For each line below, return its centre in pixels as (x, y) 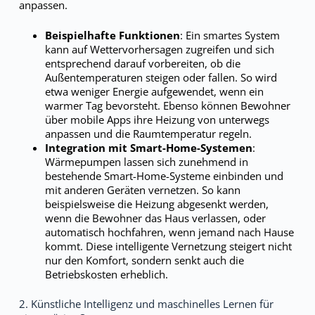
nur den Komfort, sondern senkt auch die (145, 260)
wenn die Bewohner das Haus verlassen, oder (156, 218)
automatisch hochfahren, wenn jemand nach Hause (170, 232)
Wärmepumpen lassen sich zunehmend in (147, 161)
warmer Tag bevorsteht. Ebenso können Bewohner (168, 105)
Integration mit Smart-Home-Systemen (149, 147)
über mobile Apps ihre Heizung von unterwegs (157, 119)
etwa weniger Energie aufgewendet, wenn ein (155, 91)
